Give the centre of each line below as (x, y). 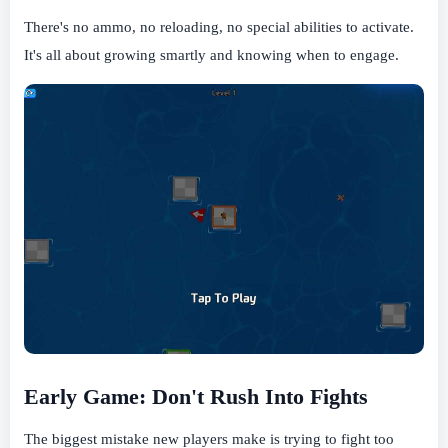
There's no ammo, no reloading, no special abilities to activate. (219, 26)
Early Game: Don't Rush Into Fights (196, 397)
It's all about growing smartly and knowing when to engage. (211, 54)
